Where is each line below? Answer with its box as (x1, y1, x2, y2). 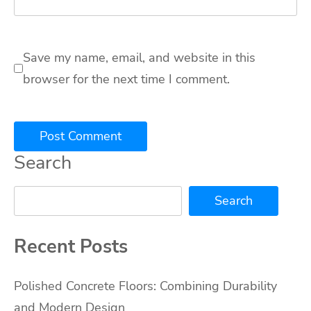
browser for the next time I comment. (23, 70, 230, 87)
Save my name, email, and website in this (23, 49, 255, 66)
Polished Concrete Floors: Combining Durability (14, 277, 277, 294)
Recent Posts (14, 234, 128, 260)
